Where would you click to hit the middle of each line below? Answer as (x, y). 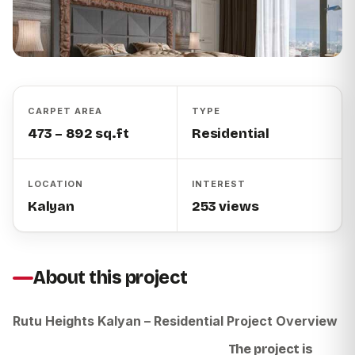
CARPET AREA (65, 111)
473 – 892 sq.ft (78, 133)
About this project (111, 277)
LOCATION (55, 183)
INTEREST (219, 183)
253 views (225, 206)
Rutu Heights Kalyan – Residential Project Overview (175, 321)
